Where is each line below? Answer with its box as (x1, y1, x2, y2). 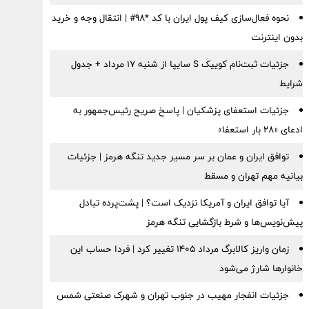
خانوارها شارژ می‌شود (219, 260, 303, 277)
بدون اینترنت (250, 29, 303, 46)
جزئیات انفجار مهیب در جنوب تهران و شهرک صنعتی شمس (56, 287, 289, 303)
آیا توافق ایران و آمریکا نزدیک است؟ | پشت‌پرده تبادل (79, 195, 289, 211)
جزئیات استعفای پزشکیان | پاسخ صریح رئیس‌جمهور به (72, 102, 289, 119)
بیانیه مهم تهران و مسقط (203, 168, 303, 184)
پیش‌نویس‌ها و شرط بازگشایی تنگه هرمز (146, 214, 303, 230)
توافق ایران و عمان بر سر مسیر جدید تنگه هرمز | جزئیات (67, 148, 289, 165)
